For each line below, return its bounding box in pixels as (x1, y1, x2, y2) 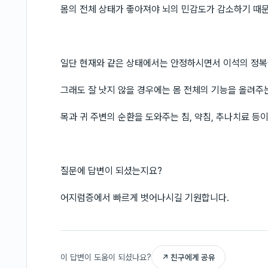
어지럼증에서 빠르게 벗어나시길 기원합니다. (60, 192, 229, 203)
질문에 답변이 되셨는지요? (60, 165, 162, 176)
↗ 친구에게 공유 (162, 252, 215, 262)
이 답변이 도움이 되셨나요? (60, 252, 151, 262)
